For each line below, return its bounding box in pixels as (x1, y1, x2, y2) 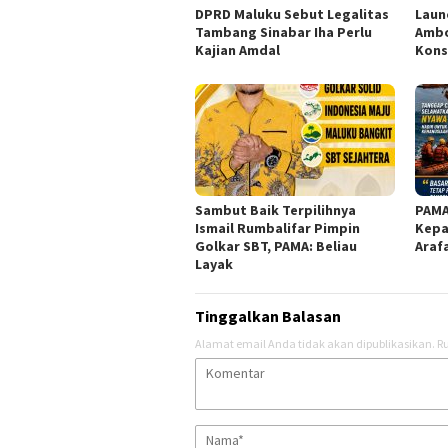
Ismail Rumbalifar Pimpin (195, 218, 360, 237)
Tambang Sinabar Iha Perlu (195, 22, 372, 41)
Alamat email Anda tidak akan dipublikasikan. (195, 335, 435, 351)
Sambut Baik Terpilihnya (195, 200, 356, 219)
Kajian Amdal (195, 40, 280, 59)
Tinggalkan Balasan (195, 305, 341, 326)
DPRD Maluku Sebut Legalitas (195, 4, 389, 23)
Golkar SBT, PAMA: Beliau (195, 236, 357, 255)
